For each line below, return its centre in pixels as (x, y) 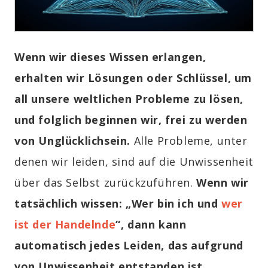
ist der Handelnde (65, 225)
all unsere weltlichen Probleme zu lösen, (129, 99)
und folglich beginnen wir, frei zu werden (131, 120)
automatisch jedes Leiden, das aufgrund (129, 246)
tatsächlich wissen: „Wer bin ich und (118, 204)
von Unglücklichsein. (73, 141)
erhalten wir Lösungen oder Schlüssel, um (133, 78)
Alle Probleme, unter (189, 141)
